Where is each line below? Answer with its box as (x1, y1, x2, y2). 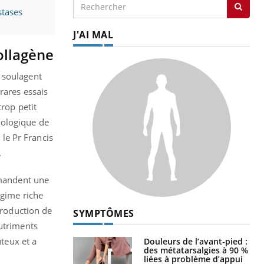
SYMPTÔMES (73, 207, 134, 220)
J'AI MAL (73, 28, 113, 42)
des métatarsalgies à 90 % (144, 245, 248, 256)
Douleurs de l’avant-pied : (144, 236, 247, 247)
